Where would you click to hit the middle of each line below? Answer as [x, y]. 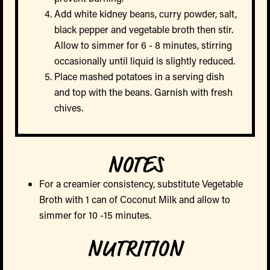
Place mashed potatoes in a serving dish [139, 77]
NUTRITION [135, 249]
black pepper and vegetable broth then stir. [144, 30]
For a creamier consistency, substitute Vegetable [141, 184]
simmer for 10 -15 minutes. [95, 215]
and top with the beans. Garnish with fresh [143, 92]
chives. [69, 108]
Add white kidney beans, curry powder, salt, [146, 14]
